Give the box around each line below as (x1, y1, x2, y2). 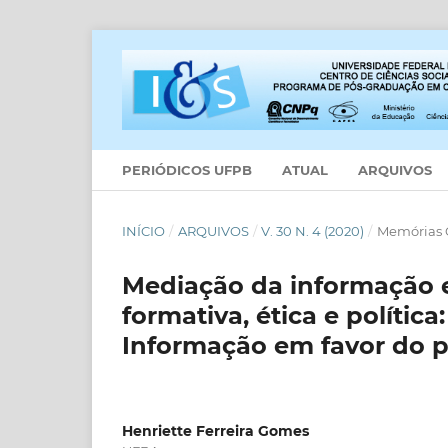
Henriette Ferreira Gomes (122, 421, 309, 440)
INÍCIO (122, 222, 165, 239)
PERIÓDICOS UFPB (122, 161, 252, 178)
